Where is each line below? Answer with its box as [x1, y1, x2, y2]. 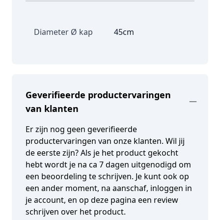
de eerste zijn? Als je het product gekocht [26, 147, 178, 158]
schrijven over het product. [26, 206, 126, 217]
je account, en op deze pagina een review [26, 194, 178, 205]
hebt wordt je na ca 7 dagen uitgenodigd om [26, 159, 191, 170]
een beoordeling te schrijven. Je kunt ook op [26, 170, 189, 182]
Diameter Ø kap [34, 26, 93, 37]
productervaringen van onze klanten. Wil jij [26, 135, 185, 146]
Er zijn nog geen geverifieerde [26, 123, 137, 135]
